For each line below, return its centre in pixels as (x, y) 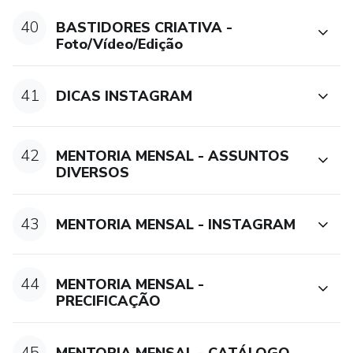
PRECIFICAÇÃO (109, 301)
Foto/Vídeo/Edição (120, 45)
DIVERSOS (93, 173)
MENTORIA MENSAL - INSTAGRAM (176, 224)
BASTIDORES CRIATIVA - (145, 28)
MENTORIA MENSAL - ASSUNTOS (173, 156)
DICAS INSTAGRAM (124, 96)
